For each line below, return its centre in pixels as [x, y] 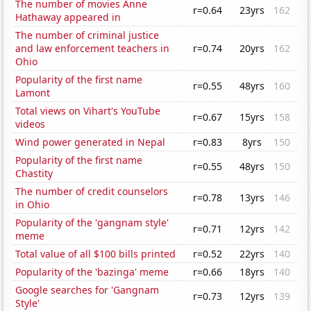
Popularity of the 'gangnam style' [92, 223]
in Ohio [33, 205]
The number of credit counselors [92, 192]
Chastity [34, 174]
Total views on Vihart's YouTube [88, 111]
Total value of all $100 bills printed [96, 254]
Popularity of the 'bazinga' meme [92, 272]
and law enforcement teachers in [93, 49]
